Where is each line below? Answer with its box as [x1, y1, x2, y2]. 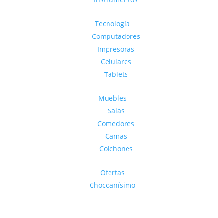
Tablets [104, 70, 128, 79]
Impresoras [97, 44, 134, 54]
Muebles [98, 93, 127, 103]
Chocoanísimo [90, 181, 135, 190]
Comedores [97, 119, 134, 128]
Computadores [91, 32, 140, 41]
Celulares [100, 57, 131, 67]
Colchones [99, 144, 133, 154]
